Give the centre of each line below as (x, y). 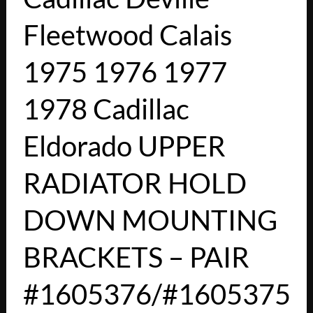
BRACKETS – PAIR (136, 257)
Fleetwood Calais (127, 35)
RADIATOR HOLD (134, 183)
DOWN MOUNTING (150, 220)
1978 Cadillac (106, 109)
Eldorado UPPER (124, 146)
